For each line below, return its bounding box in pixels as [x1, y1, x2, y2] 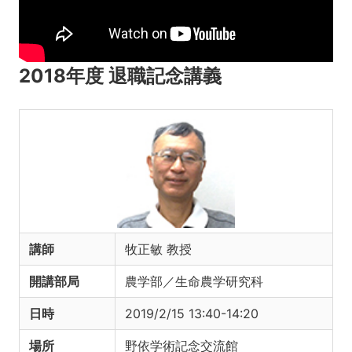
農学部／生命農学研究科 [125, 273, 263, 290]
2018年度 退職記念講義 [19, 64, 222, 88]
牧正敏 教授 [125, 241, 192, 258]
